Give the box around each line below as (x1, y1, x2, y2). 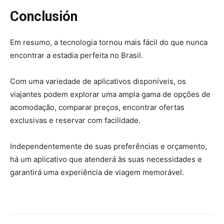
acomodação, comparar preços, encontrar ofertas (10, 102, 184, 112)
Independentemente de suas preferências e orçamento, (10, 141, 207, 151)
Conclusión (10, 8, 77, 25)
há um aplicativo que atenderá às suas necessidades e (10, 154, 202, 164)
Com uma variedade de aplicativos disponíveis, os (10, 76, 186, 86)
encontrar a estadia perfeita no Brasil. (10, 50, 143, 60)
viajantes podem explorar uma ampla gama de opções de (10, 89, 210, 99)
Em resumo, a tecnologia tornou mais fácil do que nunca (10, 37, 207, 47)
